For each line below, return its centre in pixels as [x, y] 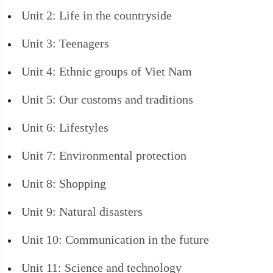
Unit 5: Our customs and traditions [108, 99]
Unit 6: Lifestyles [65, 127]
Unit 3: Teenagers [66, 43]
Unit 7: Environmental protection [104, 155]
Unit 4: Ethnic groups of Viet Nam [107, 71]
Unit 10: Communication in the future [115, 239]
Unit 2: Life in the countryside [97, 15]
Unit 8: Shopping [64, 183]
